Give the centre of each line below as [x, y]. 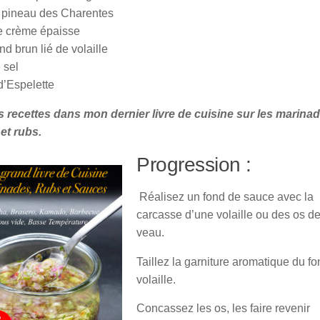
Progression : [194, 164]
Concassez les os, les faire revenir [223, 309]
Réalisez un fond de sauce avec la [225, 196]
